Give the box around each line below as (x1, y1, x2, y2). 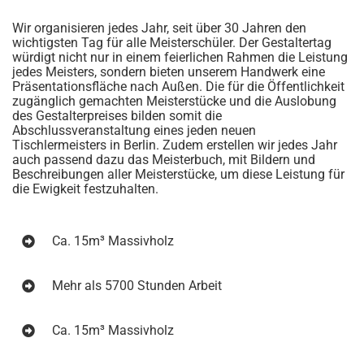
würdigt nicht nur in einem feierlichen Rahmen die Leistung (12, 50, 348, 66)
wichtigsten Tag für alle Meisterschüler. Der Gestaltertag (12, 35, 331, 51)
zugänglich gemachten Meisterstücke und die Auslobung (12, 93, 336, 110)
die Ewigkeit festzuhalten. (12, 181, 158, 197)
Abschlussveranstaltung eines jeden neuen (12, 123, 256, 139)
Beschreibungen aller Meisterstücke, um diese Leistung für (12, 167, 344, 183)
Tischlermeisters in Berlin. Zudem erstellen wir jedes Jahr (12, 137, 337, 154)
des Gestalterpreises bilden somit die (12, 108, 222, 124)
